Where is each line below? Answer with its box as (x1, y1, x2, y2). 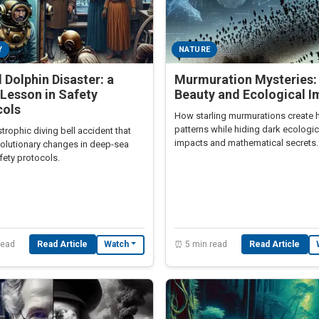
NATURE (178, 44, 211, 54)
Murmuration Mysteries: (174, 71, 317, 87)
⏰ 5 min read (174, 239, 227, 249)
